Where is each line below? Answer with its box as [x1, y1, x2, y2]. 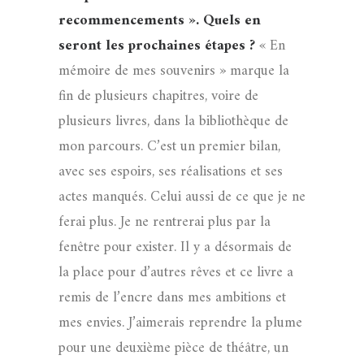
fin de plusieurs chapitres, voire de [58, 84, 258, 109]
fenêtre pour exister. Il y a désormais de [58, 235, 292, 260]
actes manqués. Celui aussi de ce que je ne [58, 184, 305, 210]
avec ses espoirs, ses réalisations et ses [58, 159, 283, 184]
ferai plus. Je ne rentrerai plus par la [58, 210, 271, 235]
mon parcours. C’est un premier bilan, [58, 134, 280, 159]
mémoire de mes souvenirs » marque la [58, 58, 289, 84]
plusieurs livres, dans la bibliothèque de [58, 109, 288, 134]
